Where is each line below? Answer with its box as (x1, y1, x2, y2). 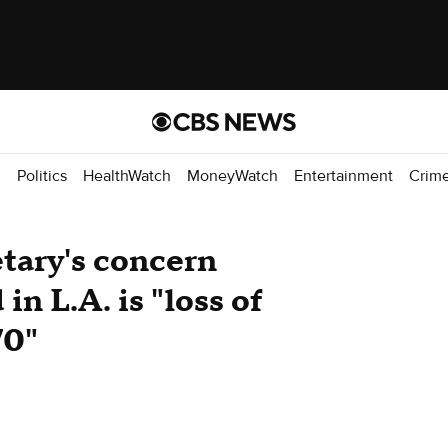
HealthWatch (83, 165, 171, 186)
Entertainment (294, 165, 393, 186)
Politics (17, 165, 67, 186)
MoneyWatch (187, 165, 278, 186)
